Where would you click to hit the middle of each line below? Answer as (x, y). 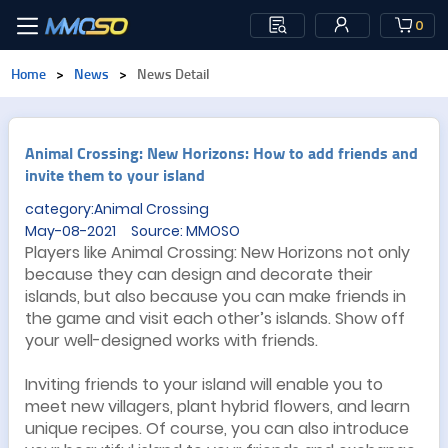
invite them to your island (115, 174)
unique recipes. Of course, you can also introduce (217, 428)
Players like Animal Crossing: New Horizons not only (217, 252)
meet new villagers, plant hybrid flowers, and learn (217, 406)
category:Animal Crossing (117, 209)
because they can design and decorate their (199, 274)
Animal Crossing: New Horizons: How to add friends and (221, 152)
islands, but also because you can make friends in (215, 296)
